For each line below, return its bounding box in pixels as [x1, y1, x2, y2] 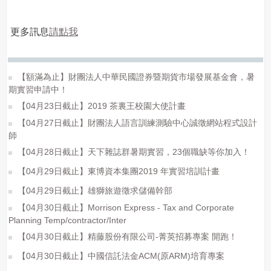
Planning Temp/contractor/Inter [8, 215, 126, 225]
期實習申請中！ [8, 85, 68, 94]
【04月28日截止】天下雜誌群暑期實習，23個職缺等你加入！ [15, 147, 250, 157]
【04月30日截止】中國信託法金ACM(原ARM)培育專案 [15, 251, 224, 261]
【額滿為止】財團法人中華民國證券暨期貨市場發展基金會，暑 [15, 72, 255, 82]
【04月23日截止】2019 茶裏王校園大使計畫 [15, 101, 186, 111]
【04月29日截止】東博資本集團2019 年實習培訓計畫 [15, 166, 220, 176]
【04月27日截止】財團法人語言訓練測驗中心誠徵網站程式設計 [15, 118, 257, 128]
